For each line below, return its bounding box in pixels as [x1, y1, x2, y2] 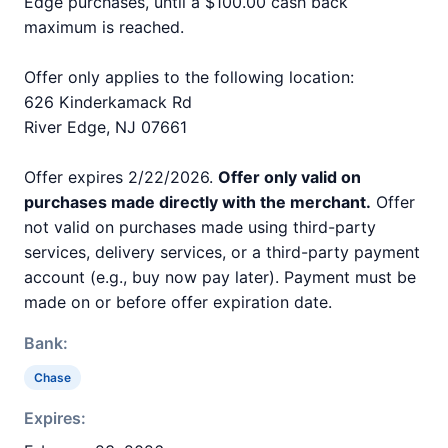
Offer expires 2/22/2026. [24, 167, 218, 187]
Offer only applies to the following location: [24, 67, 354, 87]
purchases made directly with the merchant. [24, 192, 371, 212]
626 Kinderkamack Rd [24, 92, 192, 112]
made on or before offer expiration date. [24, 292, 332, 312]
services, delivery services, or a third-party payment [24, 242, 420, 262]
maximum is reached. [24, 17, 184, 37]
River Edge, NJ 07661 [24, 117, 187, 137]
